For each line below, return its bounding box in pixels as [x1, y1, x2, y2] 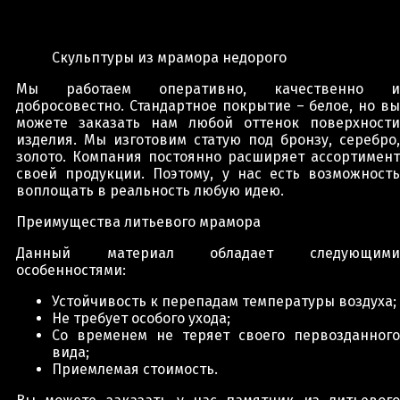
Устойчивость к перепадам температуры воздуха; [52, 292, 396, 310]
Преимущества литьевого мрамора [16, 212, 261, 230]
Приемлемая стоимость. [52, 360, 218, 378]
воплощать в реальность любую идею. [16, 181, 284, 199]
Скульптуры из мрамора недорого [52, 48, 287, 66]
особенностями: [16, 261, 126, 279]
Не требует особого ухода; [52, 309, 230, 327]
